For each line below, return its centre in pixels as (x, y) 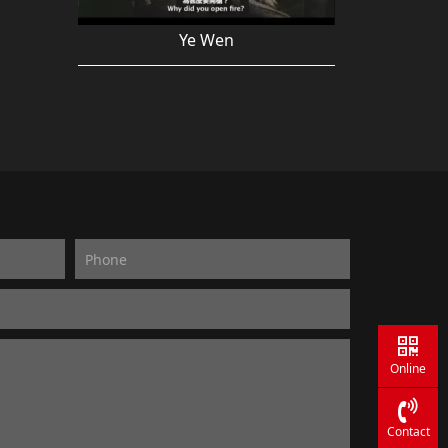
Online (408, 369)
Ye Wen (206, 40)
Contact (408, 432)
